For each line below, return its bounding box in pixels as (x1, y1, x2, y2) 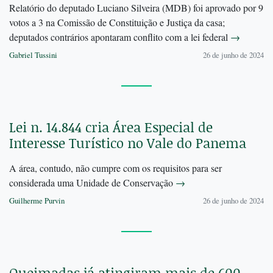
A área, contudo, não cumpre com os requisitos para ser (9, 161, 222, 175)
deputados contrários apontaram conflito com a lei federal (9, 30, 230, 44)
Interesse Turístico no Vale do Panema (9, 133, 246, 153)
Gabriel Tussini (9, 49, 57, 61)
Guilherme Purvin (9, 195, 65, 207)
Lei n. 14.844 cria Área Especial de (9, 118, 213, 137)
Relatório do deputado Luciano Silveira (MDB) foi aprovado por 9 (9, 1, 263, 15)
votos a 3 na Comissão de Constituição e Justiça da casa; (9, 16, 225, 29)
